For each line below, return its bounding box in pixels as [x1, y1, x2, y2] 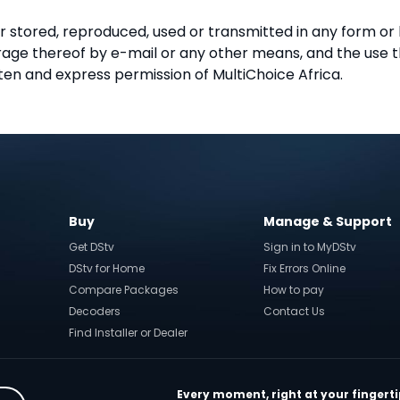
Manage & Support [263, 212, 393, 230]
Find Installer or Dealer [68, 325, 187, 340]
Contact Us [263, 304, 326, 319]
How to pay [263, 282, 325, 297]
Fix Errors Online [263, 261, 346, 276]
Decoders [68, 304, 121, 319]
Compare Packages [68, 282, 179, 297]
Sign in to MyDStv [263, 239, 357, 254]
